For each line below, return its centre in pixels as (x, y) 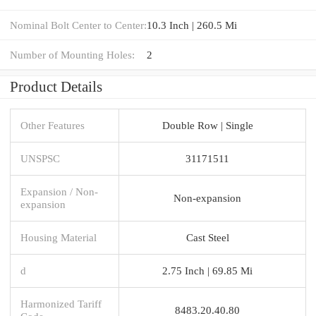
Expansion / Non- (59, 191)
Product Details (56, 86)
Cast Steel (207, 237)
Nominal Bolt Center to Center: (78, 25)
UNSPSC (40, 158)
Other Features (53, 125)
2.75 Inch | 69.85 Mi (207, 270)
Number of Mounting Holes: (72, 54)
